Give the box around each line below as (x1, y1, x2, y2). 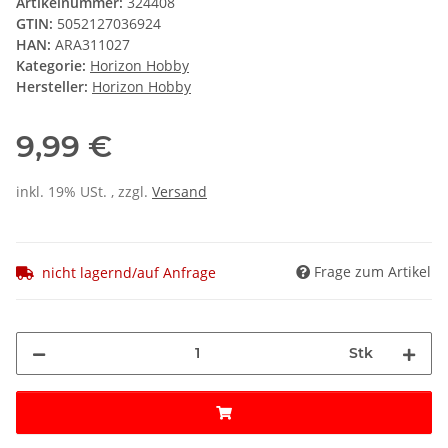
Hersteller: (16, 77, 88, 97)
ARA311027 (55, 35, 130, 55)
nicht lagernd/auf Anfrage (42, 262, 216, 282)
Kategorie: (16, 56, 90, 76)
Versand (152, 182, 207, 202)
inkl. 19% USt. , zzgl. (16, 182, 152, 202)
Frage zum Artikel (314, 261, 431, 281)
